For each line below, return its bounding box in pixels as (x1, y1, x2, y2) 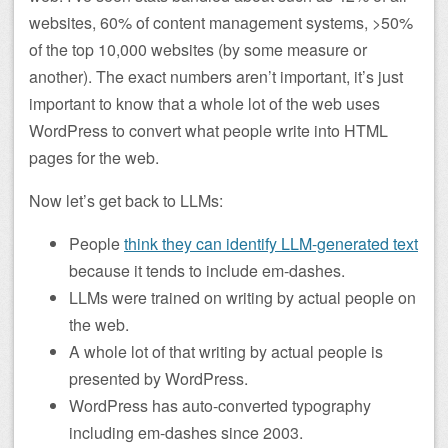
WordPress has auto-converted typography (69, 394, 371, 417)
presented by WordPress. (69, 367, 248, 390)
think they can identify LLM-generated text (124, 232, 418, 255)
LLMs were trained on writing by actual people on (69, 286, 416, 309)
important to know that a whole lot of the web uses (29, 92, 380, 115)
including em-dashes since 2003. (69, 421, 303, 444)
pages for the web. (29, 146, 159, 169)
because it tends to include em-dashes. (69, 259, 345, 282)
